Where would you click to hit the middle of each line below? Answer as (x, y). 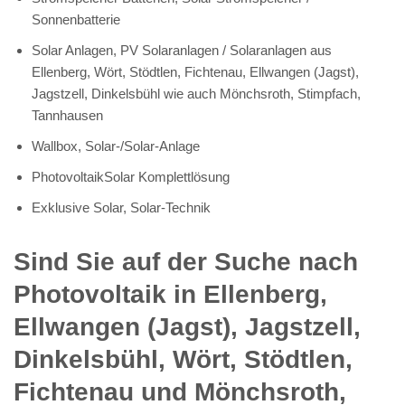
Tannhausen (67, 115)
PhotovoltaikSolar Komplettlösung (131, 176)
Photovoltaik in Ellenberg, (170, 294)
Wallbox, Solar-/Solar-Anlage (116, 146)
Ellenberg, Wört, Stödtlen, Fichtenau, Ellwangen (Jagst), (195, 71)
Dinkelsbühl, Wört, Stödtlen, (183, 359)
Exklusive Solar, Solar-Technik (121, 207)
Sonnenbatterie (76, 19)
